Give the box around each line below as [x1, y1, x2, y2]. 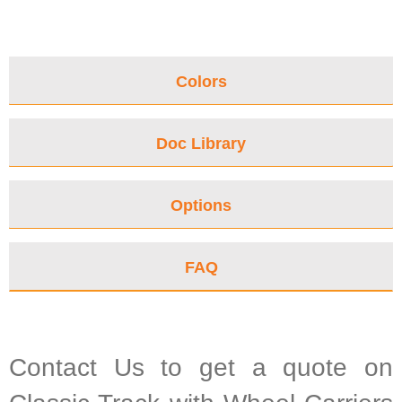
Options [170, 197, 232, 215]
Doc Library [156, 135, 246, 153]
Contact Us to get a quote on [8, 354, 394, 382]
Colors [175, 73, 227, 92]
